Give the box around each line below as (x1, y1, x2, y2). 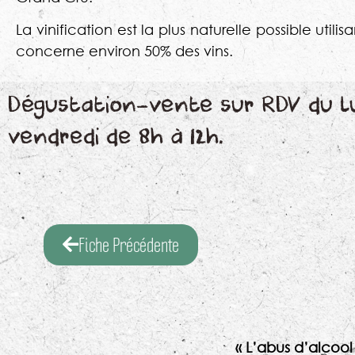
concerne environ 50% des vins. (16, 42, 233, 60)
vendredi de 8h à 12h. (8, 122, 223, 151)
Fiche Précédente (78, 232, 179, 257)
